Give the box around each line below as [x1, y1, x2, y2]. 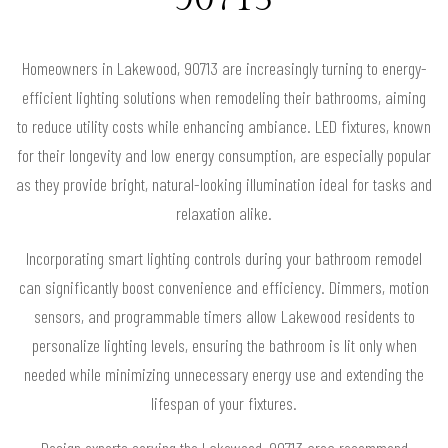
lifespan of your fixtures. [151, 391, 297, 414]
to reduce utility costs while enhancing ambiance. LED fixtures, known [17, 114, 431, 137]
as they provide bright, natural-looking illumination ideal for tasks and [16, 172, 432, 195]
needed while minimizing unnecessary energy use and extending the [24, 362, 424, 385]
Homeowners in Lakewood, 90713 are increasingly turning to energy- [21, 56, 427, 79]
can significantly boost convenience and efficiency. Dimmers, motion [19, 275, 429, 298]
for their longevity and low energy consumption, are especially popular [17, 143, 431, 166]
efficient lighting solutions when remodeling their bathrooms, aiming [22, 85, 426, 108]
